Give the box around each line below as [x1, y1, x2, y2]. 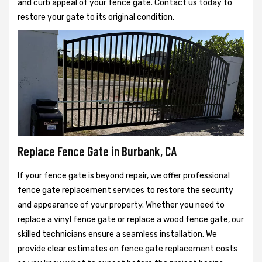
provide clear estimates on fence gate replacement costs [18, 243, 237, 254]
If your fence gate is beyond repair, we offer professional [18, 170, 230, 181]
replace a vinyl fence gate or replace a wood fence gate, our [18, 214, 244, 225]
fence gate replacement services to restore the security [18, 185, 233, 195]
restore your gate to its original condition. [18, 12, 174, 22]
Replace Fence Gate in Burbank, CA [18, 143, 177, 158]
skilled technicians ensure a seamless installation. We [18, 229, 217, 239]
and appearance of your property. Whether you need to [18, 199, 225, 210]
